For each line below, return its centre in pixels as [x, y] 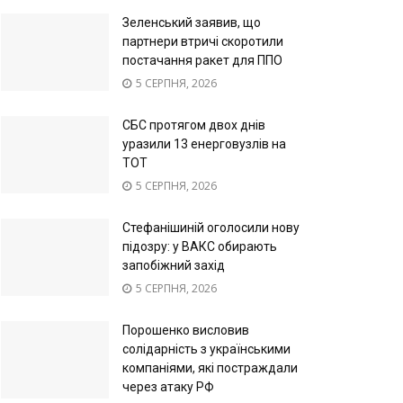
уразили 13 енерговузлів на [204, 143]
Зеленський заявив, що [192, 22]
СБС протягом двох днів [194, 125]
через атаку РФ [168, 386]
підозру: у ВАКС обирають [200, 246]
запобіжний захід [174, 265]
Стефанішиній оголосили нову [211, 227]
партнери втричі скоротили [203, 41]
